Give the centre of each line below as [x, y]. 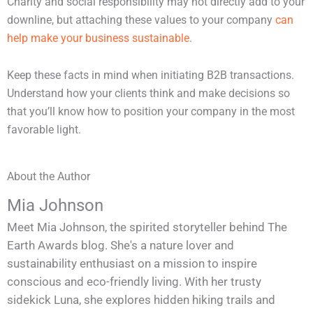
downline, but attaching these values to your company [141, 21]
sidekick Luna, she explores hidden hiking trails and [141, 300]
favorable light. [44, 130]
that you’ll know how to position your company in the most [151, 112]
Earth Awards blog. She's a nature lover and [121, 246]
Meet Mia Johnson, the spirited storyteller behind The [147, 227]
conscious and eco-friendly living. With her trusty [134, 282]
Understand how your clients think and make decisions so [148, 94]
